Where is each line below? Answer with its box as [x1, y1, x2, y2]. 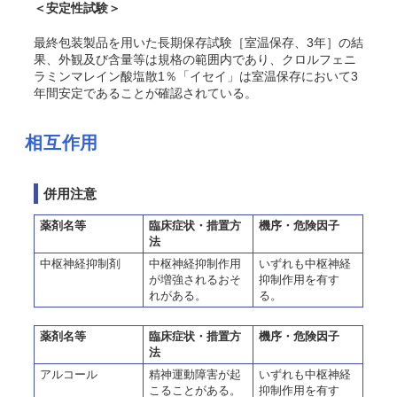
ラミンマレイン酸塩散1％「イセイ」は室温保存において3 [34, 69, 358, 83]
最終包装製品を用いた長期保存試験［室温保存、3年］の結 [34, 35, 363, 50]
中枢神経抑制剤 [40, 257, 121, 270]
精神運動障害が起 [149, 368, 241, 381]
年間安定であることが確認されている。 [34, 86, 257, 100]
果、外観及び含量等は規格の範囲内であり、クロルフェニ [34, 52, 356, 66]
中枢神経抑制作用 [149, 257, 241, 270]
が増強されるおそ [149, 273, 241, 286]
